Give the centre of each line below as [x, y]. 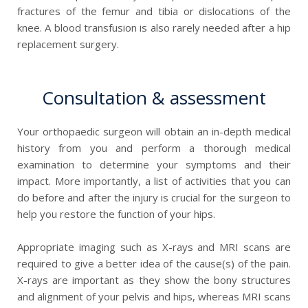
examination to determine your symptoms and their [154, 164]
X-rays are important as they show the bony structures [154, 279]
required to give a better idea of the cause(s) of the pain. [154, 263]
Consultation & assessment [154, 97]
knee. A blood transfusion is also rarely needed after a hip [154, 27]
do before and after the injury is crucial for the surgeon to [154, 197]
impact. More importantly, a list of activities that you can [154, 180]
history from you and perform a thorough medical [154, 147]
